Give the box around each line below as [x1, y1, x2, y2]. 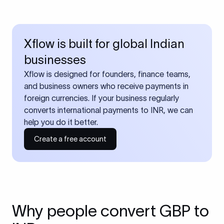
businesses [24, 53, 86, 66]
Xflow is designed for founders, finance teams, [24, 69, 190, 78]
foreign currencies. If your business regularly [24, 93, 179, 102]
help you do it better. [24, 117, 98, 126]
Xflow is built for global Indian [24, 37, 184, 50]
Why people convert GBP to [12, 202, 209, 219]
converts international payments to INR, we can [24, 105, 193, 114]
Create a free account [34, 135, 106, 143]
